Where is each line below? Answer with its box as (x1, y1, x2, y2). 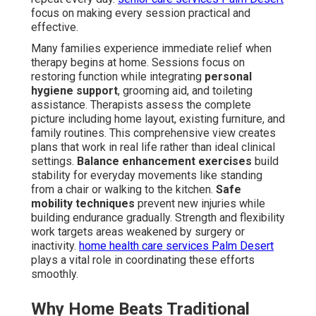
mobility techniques (31, 197, 135, 211)
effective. (31, 20, 78, 35)
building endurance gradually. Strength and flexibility (31, 211, 285, 225)
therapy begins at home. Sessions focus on (31, 56, 245, 70)
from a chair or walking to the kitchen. (31, 183, 216, 197)
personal (205, 70, 252, 84)
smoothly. (31, 267, 78, 281)
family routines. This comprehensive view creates (31, 126, 276, 140)
